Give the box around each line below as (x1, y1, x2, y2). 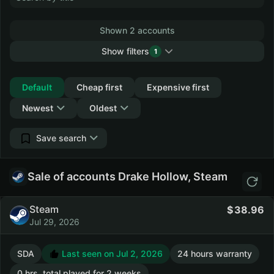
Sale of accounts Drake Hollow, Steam (28, 170, 228, 183)
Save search (36, 133, 86, 143)
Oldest (89, 103, 117, 113)
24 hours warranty (177, 248, 252, 259)
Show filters (102, 46, 149, 56)
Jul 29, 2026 (29, 217, 80, 227)
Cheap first (76, 82, 122, 92)
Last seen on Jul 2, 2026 (59, 248, 163, 259)
